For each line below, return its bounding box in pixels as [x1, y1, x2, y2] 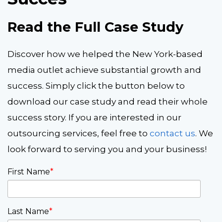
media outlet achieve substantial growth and [7, 64, 201, 75]
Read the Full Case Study [7, 19, 183, 36]
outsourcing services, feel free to [7, 128, 150, 138]
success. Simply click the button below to [7, 80, 185, 91]
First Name [7, 167, 50, 177]
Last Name [7, 207, 49, 217]
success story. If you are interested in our [7, 112, 181, 122]
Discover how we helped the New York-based [7, 49, 203, 59]
